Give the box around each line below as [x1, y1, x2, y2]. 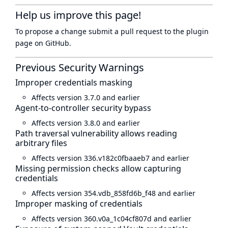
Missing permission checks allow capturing [15, 163, 181, 174]
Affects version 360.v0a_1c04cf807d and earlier [32, 214, 191, 223]
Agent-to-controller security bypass [15, 102, 151, 113]
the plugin [173, 26, 209, 36]
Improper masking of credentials [15, 198, 142, 209]
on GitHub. [33, 38, 71, 48]
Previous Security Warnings [15, 61, 144, 74]
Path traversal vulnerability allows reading [15, 128, 177, 139]
